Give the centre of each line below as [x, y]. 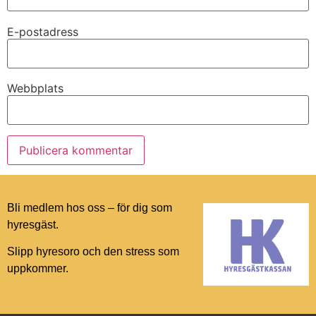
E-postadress [43, 31]
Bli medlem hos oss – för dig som [90, 208]
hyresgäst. [34, 225]
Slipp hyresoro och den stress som [93, 252]
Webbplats [35, 88]
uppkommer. [38, 269]
